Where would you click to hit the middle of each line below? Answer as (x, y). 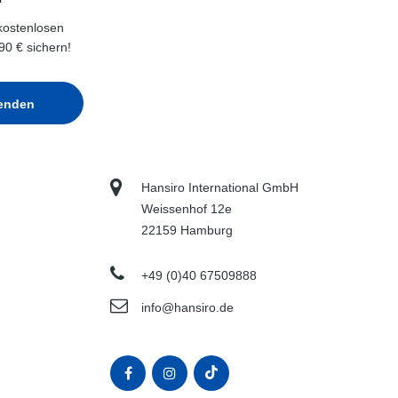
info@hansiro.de (188, 308)
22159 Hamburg (187, 231)
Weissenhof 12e (187, 209)
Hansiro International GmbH (220, 188)
